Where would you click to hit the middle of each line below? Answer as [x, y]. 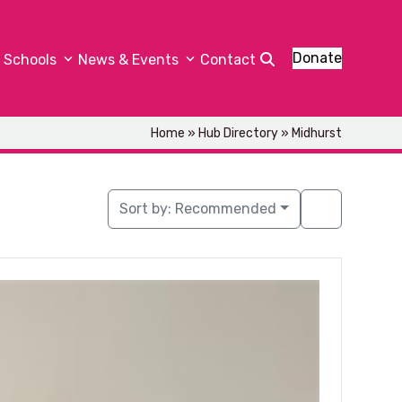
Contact [227, 60]
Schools [31, 60]
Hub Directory [238, 133]
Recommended [226, 209]
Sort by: [148, 209]
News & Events [130, 60]
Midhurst [316, 133]
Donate [317, 58]
